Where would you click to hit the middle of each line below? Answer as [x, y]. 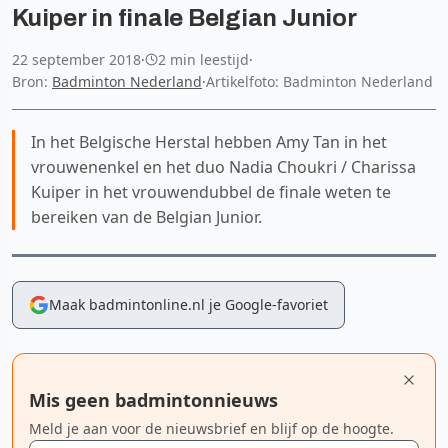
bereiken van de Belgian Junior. [146, 216]
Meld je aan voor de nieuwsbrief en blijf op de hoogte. [211, 428]
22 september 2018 [76, 59]
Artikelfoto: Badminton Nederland [319, 81]
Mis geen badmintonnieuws [153, 399]
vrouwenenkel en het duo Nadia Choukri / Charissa [223, 166]
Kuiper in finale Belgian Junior [184, 17]
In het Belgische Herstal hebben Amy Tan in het [209, 141]
